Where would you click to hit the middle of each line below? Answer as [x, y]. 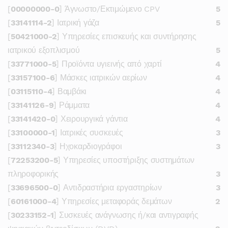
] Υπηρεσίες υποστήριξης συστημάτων [126, 160]
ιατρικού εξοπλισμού [44, 50]
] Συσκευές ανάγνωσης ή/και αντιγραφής [126, 215]
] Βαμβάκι [69, 91]
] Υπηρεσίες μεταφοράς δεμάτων [114, 201]
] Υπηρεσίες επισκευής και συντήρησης [126, 36]
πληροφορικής [33, 174]
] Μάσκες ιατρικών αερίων [101, 78]
